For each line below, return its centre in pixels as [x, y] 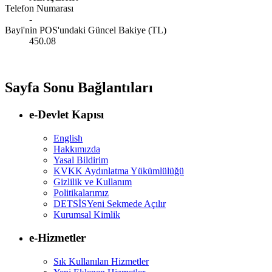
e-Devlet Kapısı [66, 114]
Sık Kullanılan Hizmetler [101, 261]
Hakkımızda [77, 149]
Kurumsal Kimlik [87, 214]
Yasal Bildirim [81, 160]
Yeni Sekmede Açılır [126, 203]
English [68, 138]
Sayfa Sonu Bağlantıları [79, 87]
